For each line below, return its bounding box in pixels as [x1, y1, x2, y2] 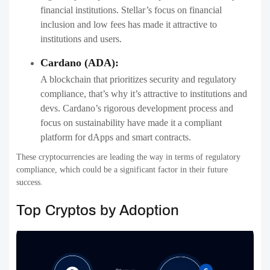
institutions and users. [40, 34, 122, 45]
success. [16, 178, 43, 187]
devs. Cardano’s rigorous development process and [40, 103, 233, 114]
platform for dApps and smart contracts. [40, 132, 191, 143]
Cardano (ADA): [40, 57, 119, 69]
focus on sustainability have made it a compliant [40, 118, 222, 128]
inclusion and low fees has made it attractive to [40, 19, 217, 30]
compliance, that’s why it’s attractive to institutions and [40, 89, 247, 99]
